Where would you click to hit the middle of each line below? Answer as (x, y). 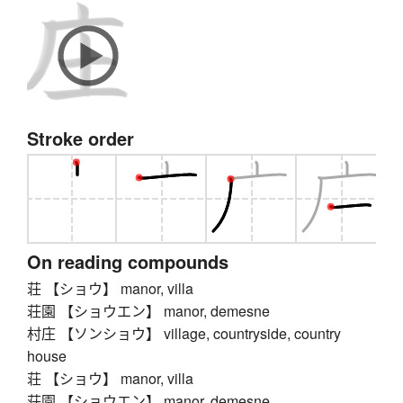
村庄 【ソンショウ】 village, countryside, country (184, 334)
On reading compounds (128, 262)
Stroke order (81, 139)
